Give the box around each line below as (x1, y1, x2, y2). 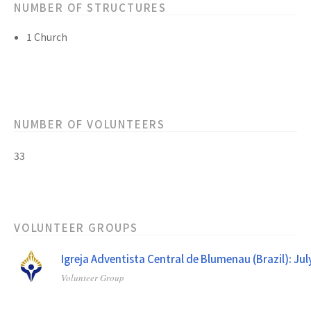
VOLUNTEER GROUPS (14, 220, 138, 235)
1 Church (26, 30, 67, 44)
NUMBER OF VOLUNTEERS (14, 117, 165, 132)
